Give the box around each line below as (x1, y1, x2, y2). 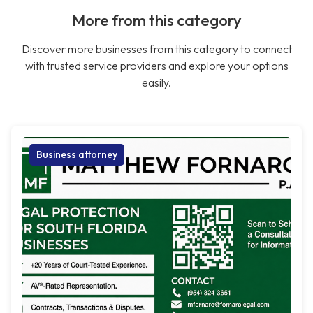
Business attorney (36, 148, 117, 161)
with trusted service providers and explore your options (24, 59, 289, 73)
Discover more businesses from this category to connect (21, 42, 292, 57)
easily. (142, 75, 171, 90)
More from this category (71, 10, 242, 31)
